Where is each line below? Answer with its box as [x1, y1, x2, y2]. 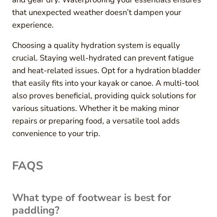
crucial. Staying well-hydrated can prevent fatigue [12, 52, 194, 64]
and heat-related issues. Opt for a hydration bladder [12, 65, 201, 77]
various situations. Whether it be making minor [12, 103, 179, 114]
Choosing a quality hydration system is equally [12, 40, 180, 51]
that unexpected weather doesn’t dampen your [12, 7, 181, 18]
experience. [12, 19, 54, 31]
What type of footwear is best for [12, 190, 171, 204]
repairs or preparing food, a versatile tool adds [12, 115, 180, 127]
